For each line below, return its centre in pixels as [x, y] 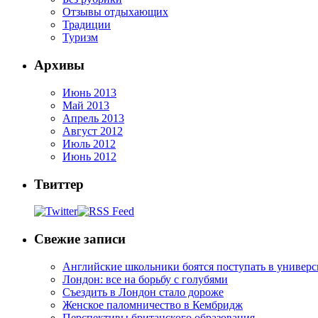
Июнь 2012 [89, 156]
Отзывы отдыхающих [115, 12]
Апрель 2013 [93, 118]
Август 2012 [93, 131]
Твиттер [59, 184]
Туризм [80, 38]
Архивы [59, 65]
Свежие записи [80, 239]
